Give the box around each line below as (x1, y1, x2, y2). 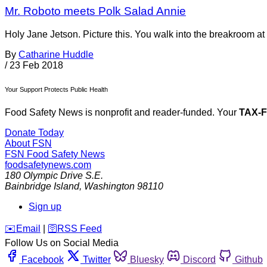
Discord (183, 254, 216, 265)
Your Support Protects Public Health (5, 85, 108, 93)
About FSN (5, 138, 52, 149)
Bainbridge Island (5, 181, 79, 192)
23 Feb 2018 (10, 60, 63, 70)
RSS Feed (57, 223, 102, 234)
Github (235, 254, 263, 265)
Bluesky (130, 254, 164, 265)
